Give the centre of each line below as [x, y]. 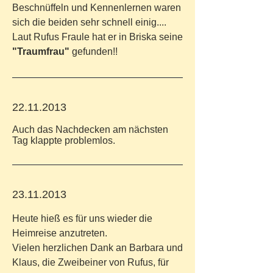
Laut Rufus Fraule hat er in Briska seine [97, 37]
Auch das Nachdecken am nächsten [90, 129]
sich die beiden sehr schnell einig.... [89, 22]
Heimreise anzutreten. [60, 233]
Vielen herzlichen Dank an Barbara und [97, 248]
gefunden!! [94, 51]
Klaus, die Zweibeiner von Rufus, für [90, 262]
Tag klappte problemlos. [64, 140]
